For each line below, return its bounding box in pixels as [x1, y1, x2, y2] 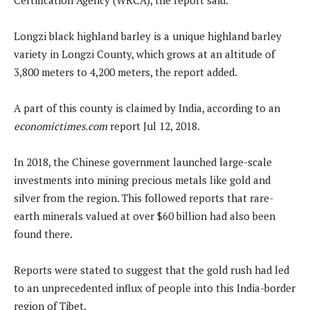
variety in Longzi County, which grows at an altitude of [14, 46, 275, 61]
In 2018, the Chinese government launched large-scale [14, 154, 272, 169]
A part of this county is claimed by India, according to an [14, 100, 280, 115]
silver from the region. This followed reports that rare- [14, 190, 273, 205]
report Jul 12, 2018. [107, 118, 200, 133]
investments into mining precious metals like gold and [14, 172, 271, 187]
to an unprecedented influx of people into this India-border [14, 280, 295, 295]
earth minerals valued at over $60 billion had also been [14, 208, 275, 223]
